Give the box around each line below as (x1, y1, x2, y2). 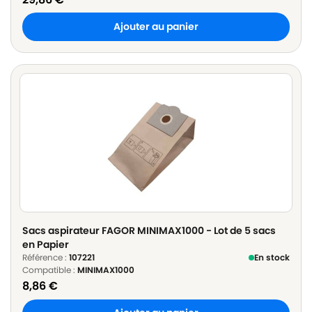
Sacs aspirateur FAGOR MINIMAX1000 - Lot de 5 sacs (22, 224, 276, 238)
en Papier (22, 237, 69, 252)
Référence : (22, 251, 69, 264)
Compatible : (22, 264, 77, 276)
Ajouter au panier (114, 19, 198, 33)
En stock (254, 251, 290, 264)
